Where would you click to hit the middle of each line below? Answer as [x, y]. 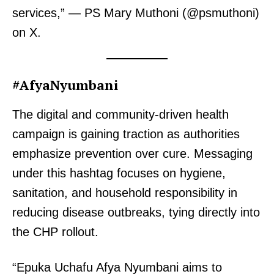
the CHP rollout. [55, 232]
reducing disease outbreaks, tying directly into [136, 213]
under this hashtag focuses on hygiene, [119, 173]
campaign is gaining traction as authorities [126, 134]
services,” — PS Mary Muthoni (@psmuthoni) [136, 13]
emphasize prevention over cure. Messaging [132, 154]
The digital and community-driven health [120, 115]
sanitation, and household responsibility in [125, 193]
